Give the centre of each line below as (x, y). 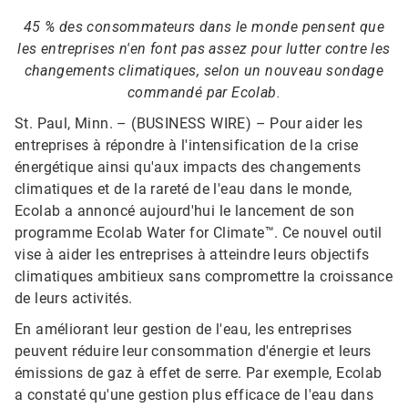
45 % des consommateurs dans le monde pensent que (204, 27)
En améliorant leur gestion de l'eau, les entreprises (184, 330)
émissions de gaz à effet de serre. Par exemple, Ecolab (199, 373)
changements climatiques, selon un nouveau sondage (204, 71)
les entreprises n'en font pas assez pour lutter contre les (204, 49)
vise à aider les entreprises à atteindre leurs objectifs (192, 255)
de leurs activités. (74, 299)
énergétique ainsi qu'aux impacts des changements (188, 168)
